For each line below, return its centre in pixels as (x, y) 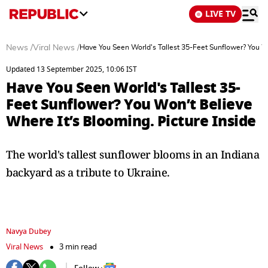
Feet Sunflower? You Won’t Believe (129, 104)
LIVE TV (220, 14)
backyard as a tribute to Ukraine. (88, 172)
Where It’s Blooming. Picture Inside (131, 121)
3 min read (78, 247)
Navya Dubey (28, 232)
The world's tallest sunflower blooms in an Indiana (133, 154)
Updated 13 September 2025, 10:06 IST (71, 69)
